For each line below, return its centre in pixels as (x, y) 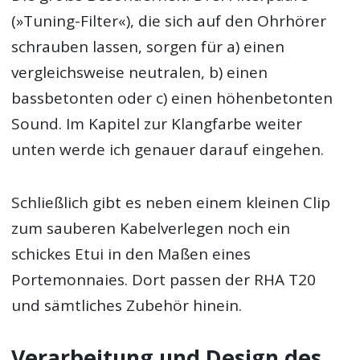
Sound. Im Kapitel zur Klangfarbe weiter (157, 123)
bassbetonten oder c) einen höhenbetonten (172, 98)
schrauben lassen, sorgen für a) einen (148, 46)
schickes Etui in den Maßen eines (131, 254)
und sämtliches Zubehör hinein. (127, 305)
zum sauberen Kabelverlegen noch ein (151, 228)
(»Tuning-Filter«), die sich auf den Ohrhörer (169, 20)
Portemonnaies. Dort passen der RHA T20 (164, 279)
